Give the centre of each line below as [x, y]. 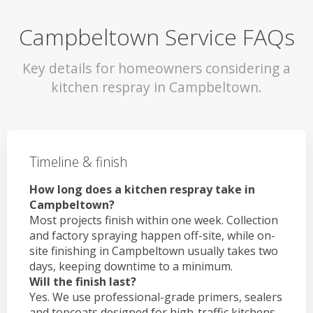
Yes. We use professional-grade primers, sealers [156, 297]
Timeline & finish [79, 161]
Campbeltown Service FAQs [156, 37]
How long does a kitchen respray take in [142, 190]
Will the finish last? [83, 282]
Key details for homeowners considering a [156, 68]
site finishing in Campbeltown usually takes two [154, 251]
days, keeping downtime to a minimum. [131, 267]
